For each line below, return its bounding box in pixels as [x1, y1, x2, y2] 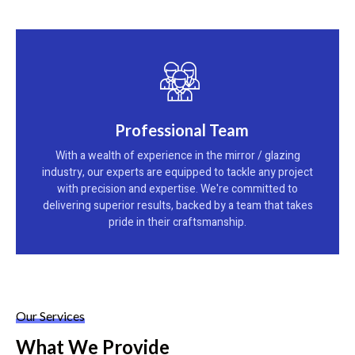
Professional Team [114, 120, 249, 139]
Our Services [16, 307, 85, 323]
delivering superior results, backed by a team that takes [42, 197, 313, 214]
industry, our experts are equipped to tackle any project [42, 163, 313, 181]
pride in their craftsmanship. [109, 213, 246, 231]
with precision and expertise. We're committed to [57, 180, 298, 197]
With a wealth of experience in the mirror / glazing [55, 147, 300, 164]
